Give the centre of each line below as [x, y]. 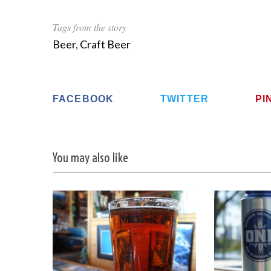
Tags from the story [90, 27]
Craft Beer [105, 44]
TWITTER [185, 99]
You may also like [90, 158]
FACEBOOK [83, 99]
